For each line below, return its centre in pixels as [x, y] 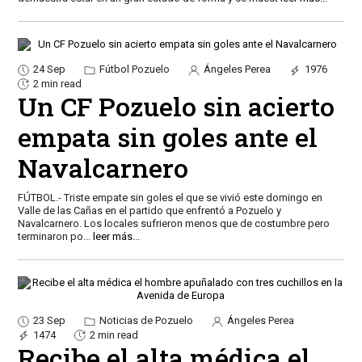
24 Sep [49, 69]
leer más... [116, 237]
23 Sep [49, 321]
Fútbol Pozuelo [133, 69]
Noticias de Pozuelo [145, 321]
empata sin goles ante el [167, 137]
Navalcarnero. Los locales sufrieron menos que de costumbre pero [173, 224]
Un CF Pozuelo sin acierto [176, 107]
